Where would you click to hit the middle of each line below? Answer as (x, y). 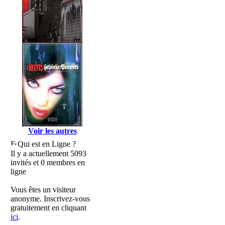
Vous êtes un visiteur (43, 190)
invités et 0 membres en (48, 162)
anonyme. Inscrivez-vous (50, 199)
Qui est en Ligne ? (47, 144)
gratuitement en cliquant (48, 208)
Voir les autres (52, 131)
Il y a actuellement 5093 (48, 153)
